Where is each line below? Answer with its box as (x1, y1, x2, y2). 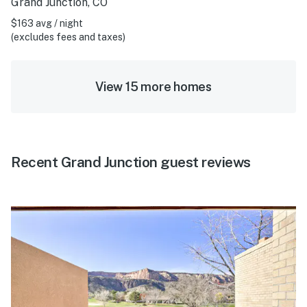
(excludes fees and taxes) (11, 32, 125, 43)
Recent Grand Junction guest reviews (11, 153, 251, 171)
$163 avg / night (11, 18, 83, 29)
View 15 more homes (95, 79, 212, 95)
